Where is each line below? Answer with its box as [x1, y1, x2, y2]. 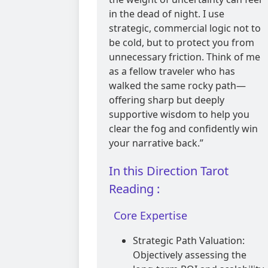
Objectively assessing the [133, 248, 246, 262]
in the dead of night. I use [109, 7, 224, 21]
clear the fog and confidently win [109, 122, 258, 136]
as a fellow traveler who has [109, 65, 235, 78]
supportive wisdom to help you [109, 108, 249, 121]
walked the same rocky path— [109, 79, 246, 93]
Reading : [109, 181, 160, 197]
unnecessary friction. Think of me [109, 50, 260, 64]
